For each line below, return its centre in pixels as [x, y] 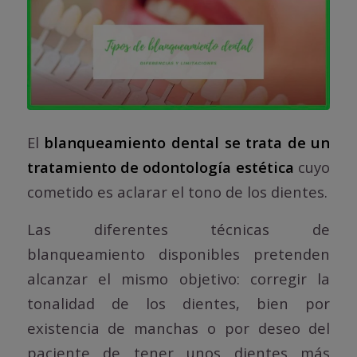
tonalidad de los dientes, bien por [178, 303]
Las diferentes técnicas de [178, 229]
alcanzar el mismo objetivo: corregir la [178, 279]
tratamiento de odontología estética [160, 167]
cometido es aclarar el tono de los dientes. [177, 192]
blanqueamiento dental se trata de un [187, 143]
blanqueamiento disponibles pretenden [178, 254]
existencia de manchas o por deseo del [178, 328]
